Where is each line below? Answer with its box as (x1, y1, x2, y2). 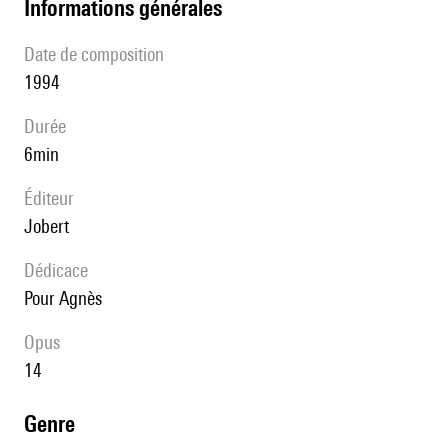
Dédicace (35, 259, 88, 282)
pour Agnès (32, 287, 102, 310)
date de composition (35, 43, 164, 66)
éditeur (33, 187, 74, 210)
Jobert (33, 215, 69, 238)
